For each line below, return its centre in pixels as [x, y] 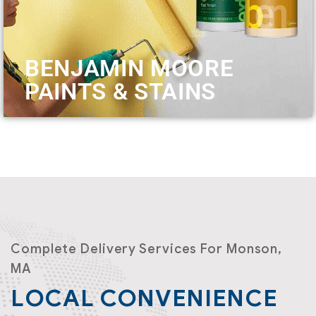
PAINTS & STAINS [120, 91]
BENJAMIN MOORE [129, 68]
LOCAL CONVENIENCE [144, 298]
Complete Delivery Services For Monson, [147, 249]
